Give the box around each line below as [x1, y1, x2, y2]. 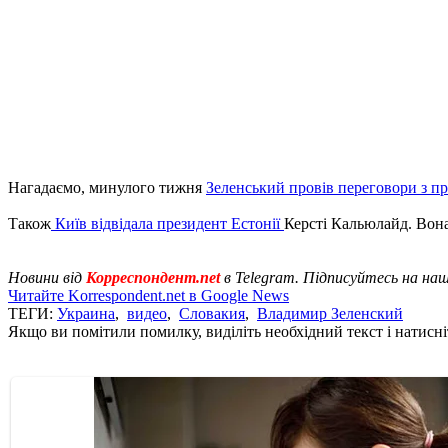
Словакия [179, 304, 245, 322]
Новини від [8, 268, 82, 286]
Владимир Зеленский [257, 304, 403, 322]
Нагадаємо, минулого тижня [8, 178, 206, 196]
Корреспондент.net [82, 268, 224, 286]
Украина [57, 304, 115, 322]
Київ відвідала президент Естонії [51, 214, 284, 232]
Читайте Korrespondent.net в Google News [8, 286, 289, 304]
